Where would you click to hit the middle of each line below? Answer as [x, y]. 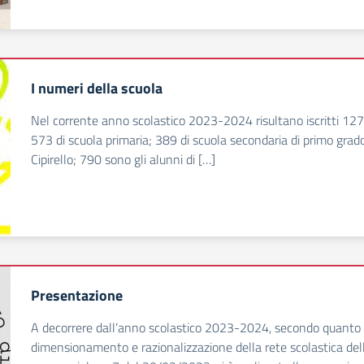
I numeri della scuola [97, 88]
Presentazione [77, 295]
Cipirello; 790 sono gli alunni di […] [123, 159]
